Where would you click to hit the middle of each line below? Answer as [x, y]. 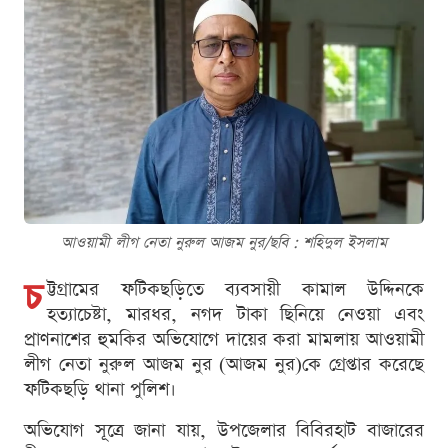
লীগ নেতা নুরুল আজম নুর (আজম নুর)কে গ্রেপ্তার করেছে [224, 364]
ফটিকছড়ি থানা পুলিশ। [100, 389]
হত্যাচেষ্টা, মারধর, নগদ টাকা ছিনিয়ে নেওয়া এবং [235, 314]
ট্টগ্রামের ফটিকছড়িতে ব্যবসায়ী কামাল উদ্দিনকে [235, 289]
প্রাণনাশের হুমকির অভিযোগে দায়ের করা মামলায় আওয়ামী [224, 339]
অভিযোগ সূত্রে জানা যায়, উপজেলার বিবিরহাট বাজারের [224, 430]
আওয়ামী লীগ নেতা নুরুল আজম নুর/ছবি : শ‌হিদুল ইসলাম [224, 242]
